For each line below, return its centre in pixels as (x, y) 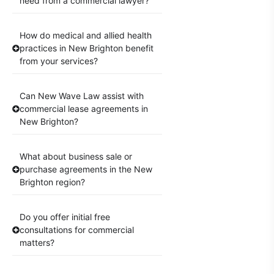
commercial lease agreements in (84, 109)
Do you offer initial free (65, 217)
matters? (37, 243)
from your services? (59, 61)
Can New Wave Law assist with (82, 96)
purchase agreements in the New (86, 169)
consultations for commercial (77, 230)
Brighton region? (52, 182)
